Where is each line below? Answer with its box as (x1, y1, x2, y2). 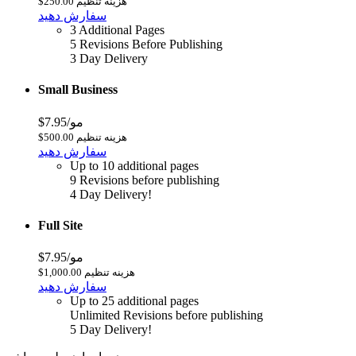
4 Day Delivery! (70, 187, 152, 201)
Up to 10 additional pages (70, 158, 199, 172)
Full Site (38, 219, 83, 232)
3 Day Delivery (70, 52, 148, 66)
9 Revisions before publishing (70, 172, 219, 187)
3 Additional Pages (70, 23, 164, 37)
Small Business (38, 83, 118, 97)
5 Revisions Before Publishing (70, 37, 222, 52)
